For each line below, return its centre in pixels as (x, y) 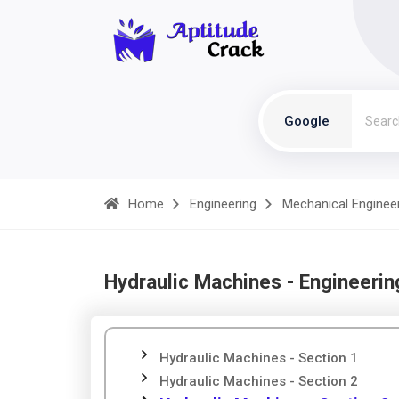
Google (307, 121)
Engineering (223, 204)
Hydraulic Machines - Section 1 (259, 358)
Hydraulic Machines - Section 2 (259, 381)
